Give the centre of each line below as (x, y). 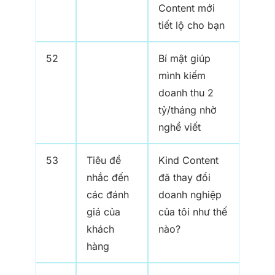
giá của (103, 212)
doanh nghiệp (190, 195)
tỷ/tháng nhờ (188, 110)
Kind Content (188, 161)
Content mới (187, 8)
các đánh (108, 195)
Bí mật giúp (184, 59)
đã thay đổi (184, 178)
